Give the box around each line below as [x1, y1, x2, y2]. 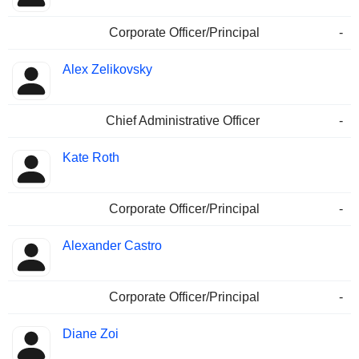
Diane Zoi [63, 327, 119, 341]
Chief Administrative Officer [106, 114, 260, 128]
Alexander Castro [63, 239, 162, 253]
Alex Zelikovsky [63, 63, 152, 77]
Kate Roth [63, 151, 119, 165]
